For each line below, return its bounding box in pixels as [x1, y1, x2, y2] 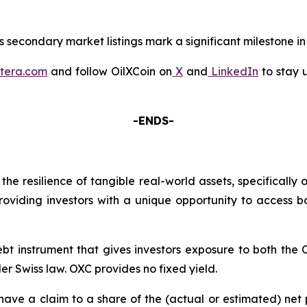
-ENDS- [133, 113, 174, 127]
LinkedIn [211, 64, 258, 78]
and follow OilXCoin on [47, 64, 172, 78]
